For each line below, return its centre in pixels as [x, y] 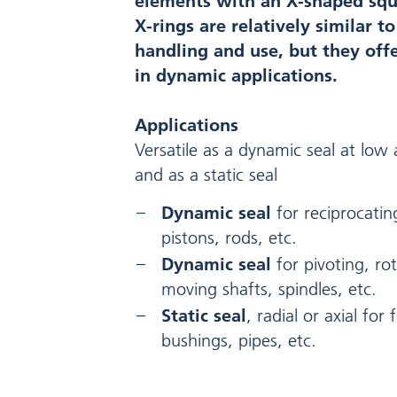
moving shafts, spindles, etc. [269, 289]
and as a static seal [206, 175]
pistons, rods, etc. [229, 238]
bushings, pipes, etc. [239, 341]
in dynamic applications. [236, 76]
